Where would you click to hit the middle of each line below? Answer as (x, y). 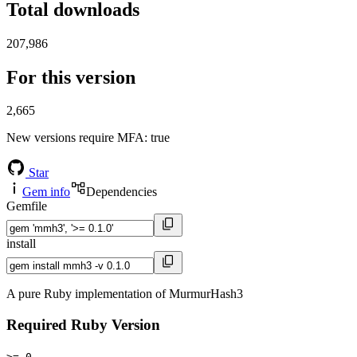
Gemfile (27, 206)
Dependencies (122, 192)
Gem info (46, 192)
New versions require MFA (75, 138)
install (21, 244)
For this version (71, 77)
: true (157, 138)
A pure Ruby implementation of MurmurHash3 (125, 294)
